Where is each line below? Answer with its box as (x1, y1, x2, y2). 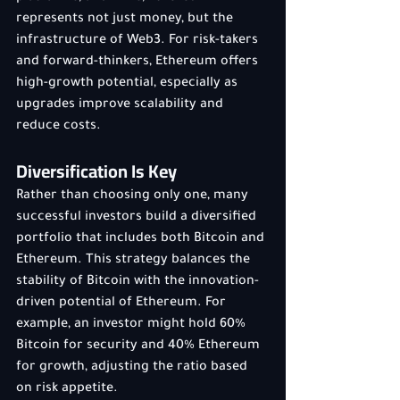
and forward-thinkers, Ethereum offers (16, 55, 262, 70)
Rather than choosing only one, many (16, 189, 252, 204)
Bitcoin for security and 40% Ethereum (16, 339, 263, 354)
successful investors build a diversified (16, 211, 260, 225)
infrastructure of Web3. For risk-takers (16, 34, 262, 48)
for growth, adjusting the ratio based (16, 361, 251, 375)
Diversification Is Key (16, 154, 177, 187)
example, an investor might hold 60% (16, 318, 249, 332)
